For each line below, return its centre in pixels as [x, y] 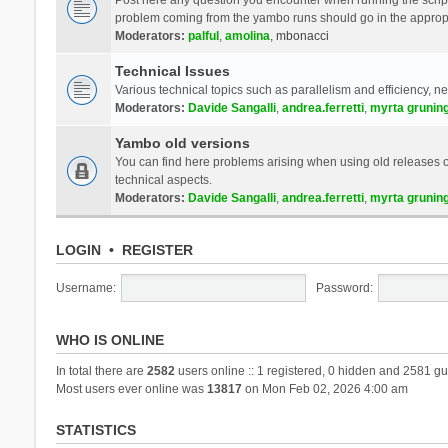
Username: [85, 287]
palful [203, 35]
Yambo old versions [182, 142]
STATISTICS [95, 429]
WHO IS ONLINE [109, 339]
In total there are [101, 370]
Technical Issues [172, 70]
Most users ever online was [131, 388]
